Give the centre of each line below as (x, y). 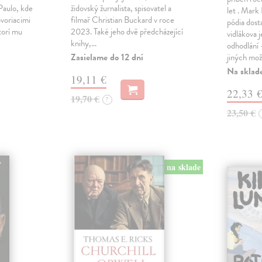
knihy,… (83, 44)
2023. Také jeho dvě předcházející (127, 32)
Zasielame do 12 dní (107, 58)
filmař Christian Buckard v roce (122, 20)
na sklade (183, 167)
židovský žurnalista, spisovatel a (121, 8)
